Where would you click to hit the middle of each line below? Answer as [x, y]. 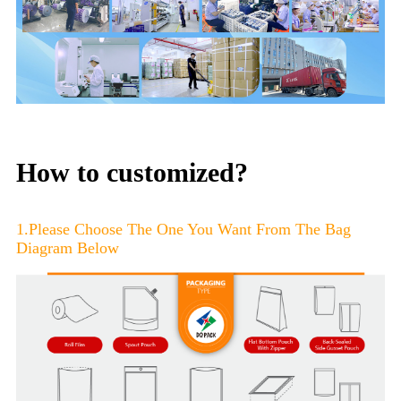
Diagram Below [68, 248]
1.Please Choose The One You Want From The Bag [183, 230]
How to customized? [132, 173]
